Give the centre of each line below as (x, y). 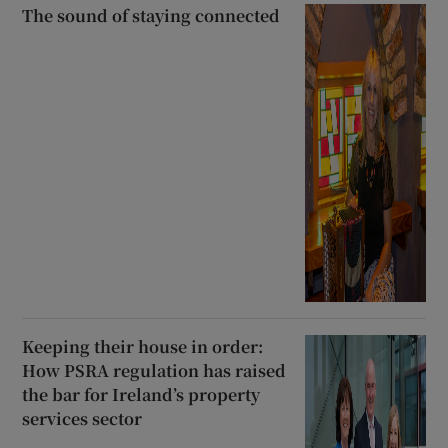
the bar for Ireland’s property (141, 395)
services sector (82, 419)
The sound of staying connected (151, 15)
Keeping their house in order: (143, 347)
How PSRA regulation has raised (154, 371)
